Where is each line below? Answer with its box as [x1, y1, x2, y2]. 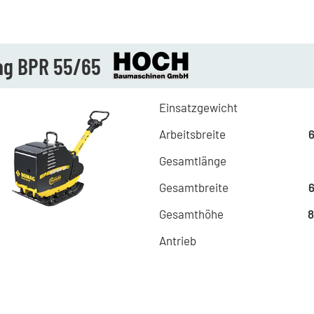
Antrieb [158, 233, 196, 247]
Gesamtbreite [158, 180, 228, 194]
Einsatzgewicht [158, 100, 238, 114]
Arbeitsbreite [158, 127, 226, 141]
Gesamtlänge [158, 153, 226, 168]
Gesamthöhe [158, 207, 224, 221]
